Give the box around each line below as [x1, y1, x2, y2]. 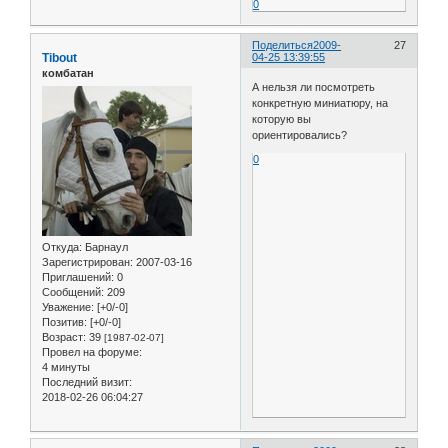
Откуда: [42, 240, 82, 253]
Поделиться [252, 39, 314, 52]
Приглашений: [42, 270, 114, 283]
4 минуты [42, 360, 90, 373]
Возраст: [42, 330, 86, 343]
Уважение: [42, 300, 94, 313]
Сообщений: [42, 285, 104, 298]
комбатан [42, 67, 94, 80]
